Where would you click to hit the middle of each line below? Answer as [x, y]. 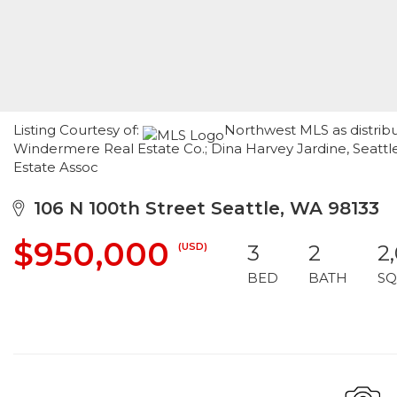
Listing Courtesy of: [78, 130]
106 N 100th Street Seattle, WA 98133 [201, 208]
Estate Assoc [56, 167]
